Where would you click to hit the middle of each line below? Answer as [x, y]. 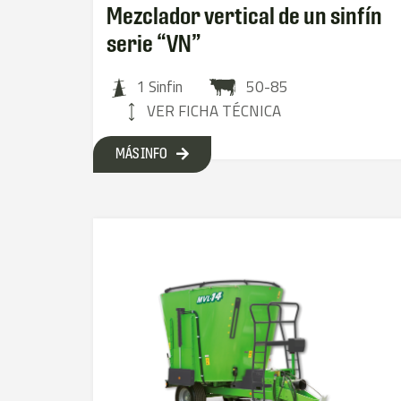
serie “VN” [154, 44]
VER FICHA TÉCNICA [214, 111]
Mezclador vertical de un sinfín [245, 17]
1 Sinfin [159, 87]
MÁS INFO [142, 154]
